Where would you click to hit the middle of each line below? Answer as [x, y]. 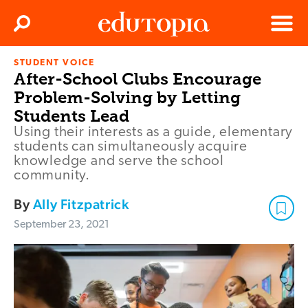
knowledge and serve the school [119, 162]
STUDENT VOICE [54, 63]
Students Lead [71, 116]
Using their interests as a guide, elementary [154, 133]
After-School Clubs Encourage [137, 79]
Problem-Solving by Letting [127, 98]
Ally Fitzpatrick [81, 205]
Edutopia [118, 69]
